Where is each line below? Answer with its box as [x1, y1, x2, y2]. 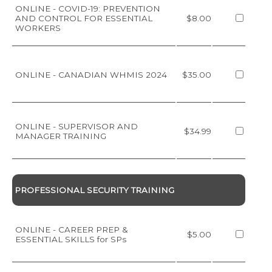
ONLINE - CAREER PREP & [15, 224, 128, 234]
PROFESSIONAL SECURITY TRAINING [14, 185, 174, 195]
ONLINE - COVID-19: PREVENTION [15, 3, 160, 13]
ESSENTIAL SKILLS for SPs [15, 234, 126, 244]
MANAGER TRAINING [15, 131, 106, 141]
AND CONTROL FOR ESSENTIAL [15, 13, 152, 23]
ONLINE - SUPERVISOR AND [15, 121, 138, 131]
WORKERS [15, 22, 61, 33]
